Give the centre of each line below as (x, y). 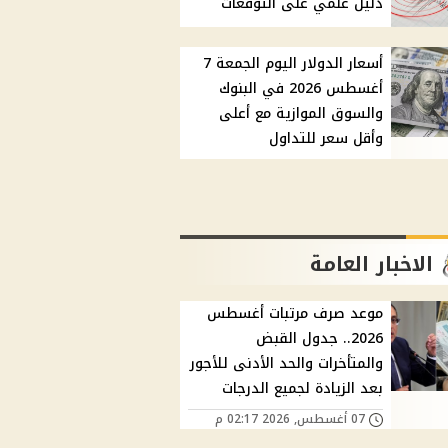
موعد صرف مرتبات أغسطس (295, 314)
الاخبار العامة (372, 264)
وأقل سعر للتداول (326, 139)
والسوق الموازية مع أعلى (301, 114)
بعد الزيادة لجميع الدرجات (303, 389)
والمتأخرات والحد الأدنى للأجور (287, 364)
